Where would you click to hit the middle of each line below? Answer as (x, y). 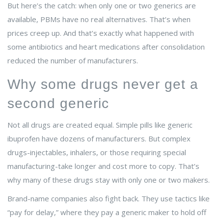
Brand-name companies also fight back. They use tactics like (109, 199)
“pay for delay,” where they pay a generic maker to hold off (107, 212)
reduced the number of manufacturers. (73, 61)
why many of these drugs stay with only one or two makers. (109, 180)
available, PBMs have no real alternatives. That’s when (99, 19)
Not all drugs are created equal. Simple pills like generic (100, 125)
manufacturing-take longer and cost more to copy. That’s (103, 166)
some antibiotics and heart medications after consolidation (106, 47)
